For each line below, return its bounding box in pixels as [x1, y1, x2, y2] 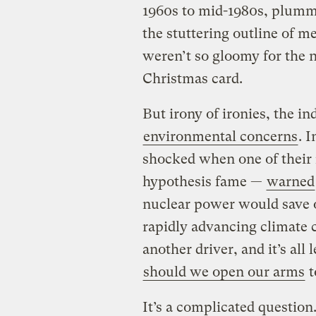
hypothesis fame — [142, 173, 266, 190]
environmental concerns [142, 128, 298, 145]
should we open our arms [142, 263, 305, 280]
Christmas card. [142, 70, 243, 87]
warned [266, 173, 315, 190]
